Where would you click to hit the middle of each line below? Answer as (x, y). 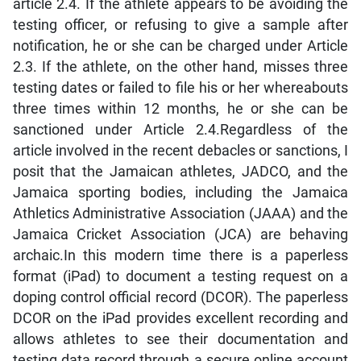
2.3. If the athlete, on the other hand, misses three (180, 66)
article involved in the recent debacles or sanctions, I (180, 150)
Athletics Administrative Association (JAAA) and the (180, 213)
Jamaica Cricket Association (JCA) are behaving (180, 234)
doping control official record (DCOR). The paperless (180, 297)
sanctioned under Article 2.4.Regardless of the (180, 129)
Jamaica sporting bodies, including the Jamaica (180, 192)
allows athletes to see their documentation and (180, 339)
